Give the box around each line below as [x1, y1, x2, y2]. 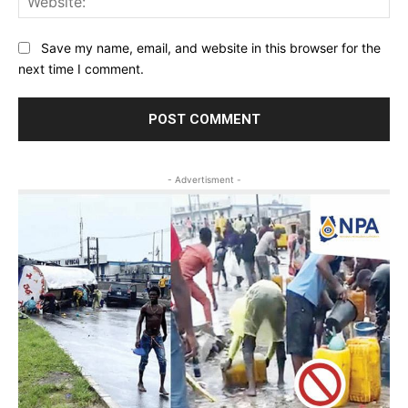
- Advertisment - [167, 174, 241, 186]
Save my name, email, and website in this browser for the [41, 40, 381, 56]
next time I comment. [18, 61, 144, 77]
